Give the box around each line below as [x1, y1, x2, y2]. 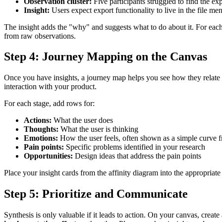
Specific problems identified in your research [64, 143, 205, 152]
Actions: [24, 116, 52, 125]
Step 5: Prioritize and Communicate [4, 187, 188, 201]
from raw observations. [4, 31, 76, 40]
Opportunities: [24, 152, 73, 161]
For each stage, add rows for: [4, 99, 95, 108]
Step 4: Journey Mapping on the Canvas [4, 50, 207, 63]
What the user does [52, 116, 113, 125]
